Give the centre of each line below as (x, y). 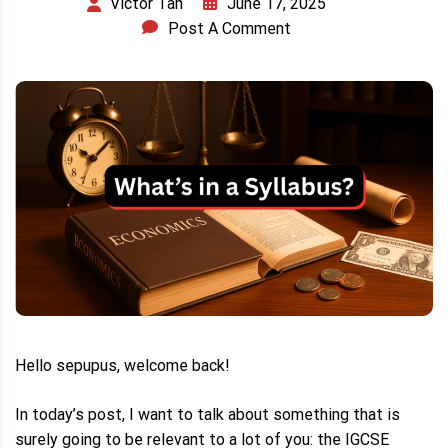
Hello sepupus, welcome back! (122, 366)
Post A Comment (229, 29)
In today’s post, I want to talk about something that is (207, 415)
